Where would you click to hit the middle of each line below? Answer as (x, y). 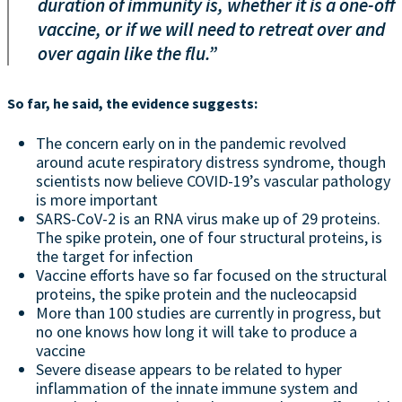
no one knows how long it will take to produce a (197, 331)
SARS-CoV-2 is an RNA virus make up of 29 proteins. (208, 218)
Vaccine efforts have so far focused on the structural (211, 275)
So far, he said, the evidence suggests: (132, 103)
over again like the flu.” (127, 53)
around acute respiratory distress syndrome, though (211, 162)
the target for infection (114, 256)
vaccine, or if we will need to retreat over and (211, 29)
